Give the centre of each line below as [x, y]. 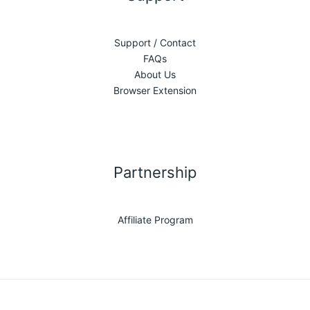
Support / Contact [155, 43]
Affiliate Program [155, 220]
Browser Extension [155, 90]
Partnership [155, 172]
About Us [155, 74]
